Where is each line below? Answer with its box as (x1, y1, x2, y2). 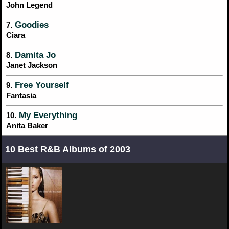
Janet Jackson (6, 61, 57, 70)
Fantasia (6, 91, 36, 100)
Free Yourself (12, 80, 69, 90)
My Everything (16, 110, 77, 121)
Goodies (12, 20, 49, 30)
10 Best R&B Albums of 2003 (5, 144, 130, 154)
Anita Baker (6, 121, 48, 130)
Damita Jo (12, 50, 56, 60)
